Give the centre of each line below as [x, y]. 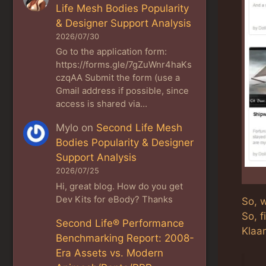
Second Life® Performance [120, 223]
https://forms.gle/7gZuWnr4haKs [124, 65]
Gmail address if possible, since [123, 91]
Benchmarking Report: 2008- [125, 238]
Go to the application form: [112, 52]
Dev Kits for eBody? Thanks [115, 199]
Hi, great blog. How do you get [120, 186]
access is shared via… [102, 104]
